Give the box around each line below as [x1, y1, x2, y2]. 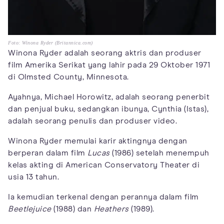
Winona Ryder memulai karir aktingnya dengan [8, 137, 187, 145]
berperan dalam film [8, 149, 87, 157]
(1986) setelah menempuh [109, 149, 209, 157]
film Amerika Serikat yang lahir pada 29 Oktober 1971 [8, 61, 210, 69]
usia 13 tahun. [8, 173, 59, 181]
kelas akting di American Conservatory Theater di [8, 161, 199, 169]
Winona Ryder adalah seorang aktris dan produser [8, 49, 201, 57]
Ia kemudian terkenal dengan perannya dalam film [8, 193, 199, 201]
